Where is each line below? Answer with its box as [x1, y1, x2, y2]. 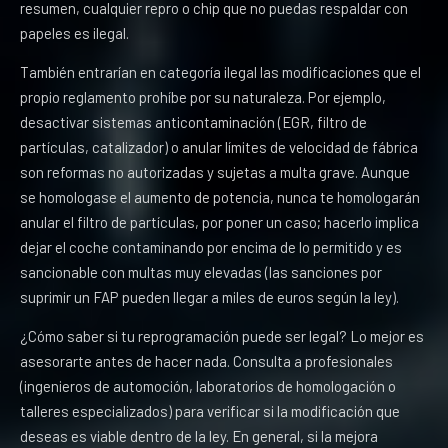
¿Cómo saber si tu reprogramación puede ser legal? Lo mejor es [20, 327, 424, 345]
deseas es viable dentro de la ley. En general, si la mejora [20, 427, 378, 445]
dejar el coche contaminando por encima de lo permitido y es [20, 238, 402, 256]
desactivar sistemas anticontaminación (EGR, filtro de [20, 113, 367, 131]
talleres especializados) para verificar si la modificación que [20, 402, 400, 420]
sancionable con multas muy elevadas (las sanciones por [20, 263, 382, 281]
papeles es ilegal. [20, 24, 129, 42]
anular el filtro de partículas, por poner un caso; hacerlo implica [20, 213, 419, 231]
